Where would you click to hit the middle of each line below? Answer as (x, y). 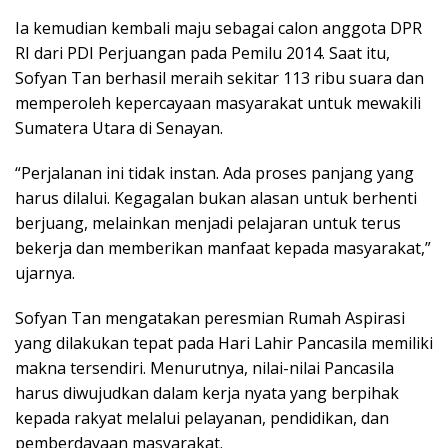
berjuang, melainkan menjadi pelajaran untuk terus (208, 222)
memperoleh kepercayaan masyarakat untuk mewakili (218, 102)
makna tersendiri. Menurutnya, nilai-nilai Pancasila (204, 367)
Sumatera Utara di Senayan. (119, 127)
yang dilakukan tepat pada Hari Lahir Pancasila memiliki (224, 342)
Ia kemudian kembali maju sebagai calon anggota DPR (218, 27)
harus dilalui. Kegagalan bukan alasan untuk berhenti (216, 197)
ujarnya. (45, 272)
